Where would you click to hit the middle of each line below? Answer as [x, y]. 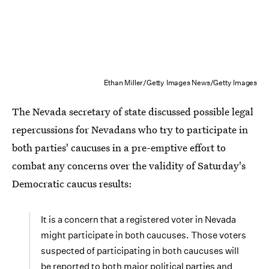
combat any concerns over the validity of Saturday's [129, 166]
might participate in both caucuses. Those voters [144, 235]
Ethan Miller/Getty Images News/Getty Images [180, 83]
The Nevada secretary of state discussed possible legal [133, 112]
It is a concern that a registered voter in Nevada [138, 220]
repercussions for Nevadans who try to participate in [130, 130]
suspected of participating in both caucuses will [140, 251]
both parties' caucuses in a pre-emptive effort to [119, 148]
